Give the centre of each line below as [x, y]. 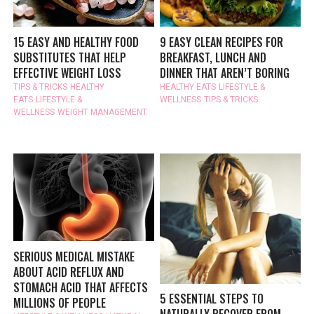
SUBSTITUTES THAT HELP [70, 57]
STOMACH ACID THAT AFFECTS [81, 287]
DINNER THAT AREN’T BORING [225, 73]
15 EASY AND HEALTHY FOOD [76, 42]
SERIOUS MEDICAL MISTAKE [74, 256]
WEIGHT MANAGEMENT [103, 112]
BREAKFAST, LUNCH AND [213, 57]
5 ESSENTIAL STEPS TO [212, 299]
